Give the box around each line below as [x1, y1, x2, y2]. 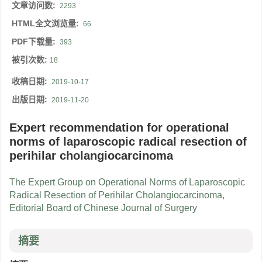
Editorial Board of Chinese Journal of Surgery [9, 203, 197, 213]
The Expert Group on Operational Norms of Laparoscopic [9, 177, 245, 188]
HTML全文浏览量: [12, 19, 81, 29]
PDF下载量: [12, 37, 58, 47]
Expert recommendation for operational [9, 121, 229, 135]
